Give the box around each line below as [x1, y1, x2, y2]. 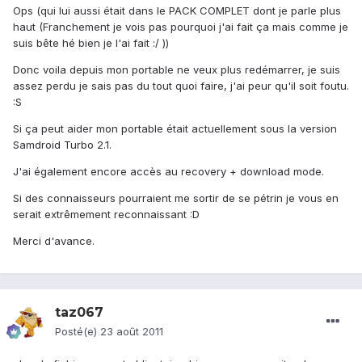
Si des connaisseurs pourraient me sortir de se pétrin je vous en [13, 192, 339, 205]
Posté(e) [55, 325, 100, 339]
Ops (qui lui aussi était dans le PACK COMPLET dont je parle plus [13, 4, 341, 18]
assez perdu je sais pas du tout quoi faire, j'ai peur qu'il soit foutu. [13, 79, 349, 93]
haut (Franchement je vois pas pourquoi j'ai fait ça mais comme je [13, 20, 348, 34]
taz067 [55, 305, 103, 321]
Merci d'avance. [13, 234, 95, 248]
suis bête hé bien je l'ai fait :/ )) [13, 36, 169, 50]
